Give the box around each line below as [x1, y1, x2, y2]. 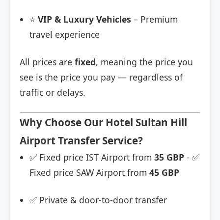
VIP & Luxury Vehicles [38, 13, 131, 26]
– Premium [131, 13, 178, 26]
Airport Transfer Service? [20, 134, 143, 148]
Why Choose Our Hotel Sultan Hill [20, 115, 187, 130]
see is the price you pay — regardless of [20, 71, 183, 83]
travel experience [29, 28, 100, 41]
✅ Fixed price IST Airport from [29, 151, 154, 164]
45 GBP [149, 166, 179, 179]
